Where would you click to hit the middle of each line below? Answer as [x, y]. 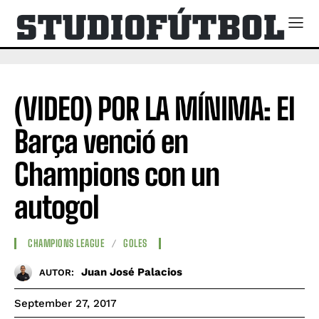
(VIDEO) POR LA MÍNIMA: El [155, 109]
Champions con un [117, 174]
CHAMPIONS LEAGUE [66, 244]
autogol [57, 207]
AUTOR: [57, 273]
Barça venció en [101, 141]
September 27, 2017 [66, 303]
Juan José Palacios [132, 272]
